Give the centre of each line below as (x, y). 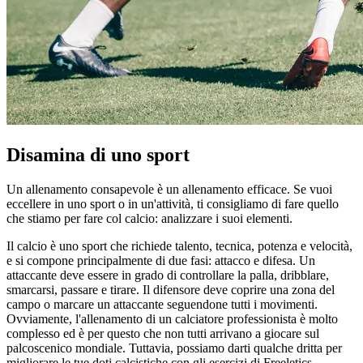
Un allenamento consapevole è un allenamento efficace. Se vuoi (169, 189)
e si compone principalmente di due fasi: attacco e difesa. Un (161, 260)
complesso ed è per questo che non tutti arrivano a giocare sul (163, 333)
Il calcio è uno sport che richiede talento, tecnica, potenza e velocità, (179, 246)
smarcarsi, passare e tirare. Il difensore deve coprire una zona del (171, 289)
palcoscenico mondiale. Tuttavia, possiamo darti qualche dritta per (174, 348)
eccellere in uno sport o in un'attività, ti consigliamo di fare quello (173, 203)
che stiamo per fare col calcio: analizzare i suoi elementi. (149, 218)
